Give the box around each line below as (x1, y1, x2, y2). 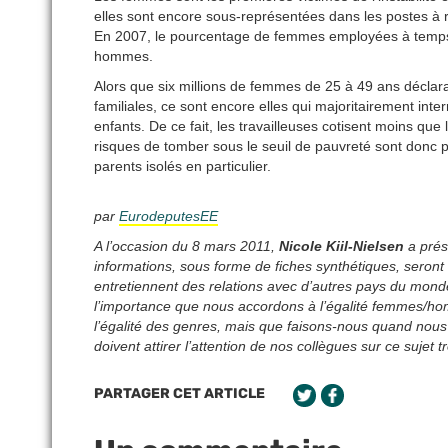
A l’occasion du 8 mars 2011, (94, 238, 279, 255)
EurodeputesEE (119, 208, 218, 225)
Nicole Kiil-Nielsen (279, 238, 404, 255)
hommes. (94, 48, 153, 65)
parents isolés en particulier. (94, 158, 271, 175)
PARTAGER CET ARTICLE (94, 385, 265, 403)
